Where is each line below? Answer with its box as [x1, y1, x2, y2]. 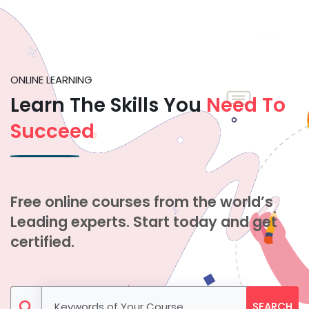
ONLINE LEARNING [10, 72, 92, 87]
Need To [206, 92, 286, 119]
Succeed [10, 118, 94, 145]
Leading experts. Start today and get [10, 212, 277, 232]
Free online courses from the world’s [10, 192, 273, 212]
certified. [10, 232, 74, 252]
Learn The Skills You [10, 92, 206, 119]
